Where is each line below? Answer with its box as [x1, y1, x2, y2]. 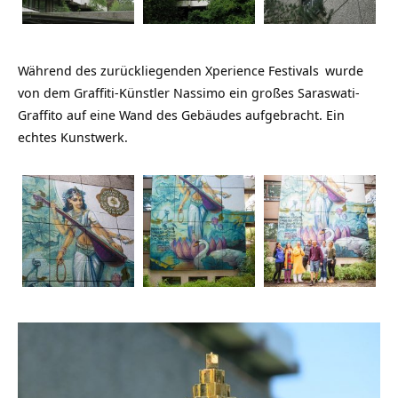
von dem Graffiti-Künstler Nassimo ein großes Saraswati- [18, 83, 360, 101]
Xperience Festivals [205, 60, 319, 79]
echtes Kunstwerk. [18, 127, 128, 146]
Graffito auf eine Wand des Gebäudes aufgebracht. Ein [18, 105, 345, 123]
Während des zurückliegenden [18, 60, 205, 79]
